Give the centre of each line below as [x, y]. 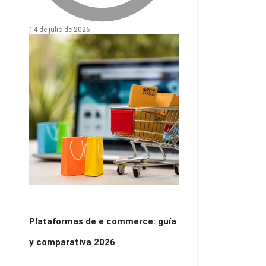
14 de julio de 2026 [60, 30]
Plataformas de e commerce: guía [103, 221]
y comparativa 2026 [72, 242]
